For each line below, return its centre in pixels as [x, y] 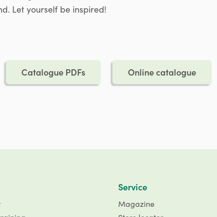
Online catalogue [162, 72]
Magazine [136, 204]
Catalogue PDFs [53, 72]
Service [133, 187]
